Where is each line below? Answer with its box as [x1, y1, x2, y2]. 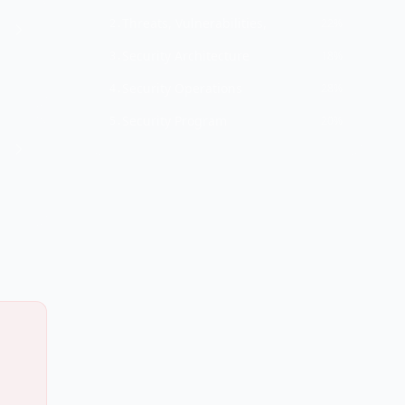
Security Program [122, 112, 227, 129]
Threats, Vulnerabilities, [122, 14, 267, 32]
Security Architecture [122, 47, 250, 64]
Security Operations [122, 80, 242, 97]
